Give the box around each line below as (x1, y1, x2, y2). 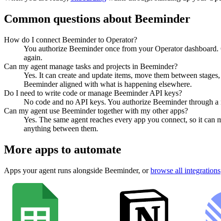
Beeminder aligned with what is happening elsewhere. (24, 79, 192, 88)
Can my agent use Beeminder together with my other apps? (4, 106, 188, 115)
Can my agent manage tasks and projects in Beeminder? (4, 62, 178, 71)
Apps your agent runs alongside (4, 166, 105, 175)
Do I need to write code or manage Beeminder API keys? (4, 88, 182, 97)
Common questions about (4, 12, 135, 25)
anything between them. (24, 124, 98, 133)
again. (24, 53, 42, 62)
